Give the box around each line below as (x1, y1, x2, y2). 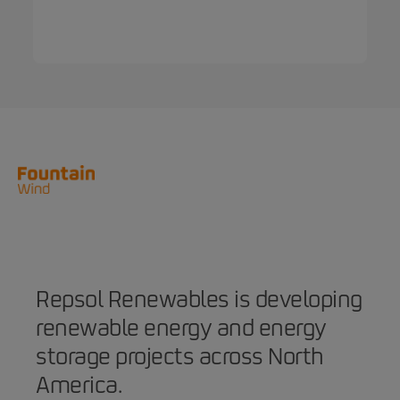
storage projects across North (36, 342, 324, 373)
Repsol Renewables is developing (36, 285, 362, 316)
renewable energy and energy (36, 313, 327, 345)
